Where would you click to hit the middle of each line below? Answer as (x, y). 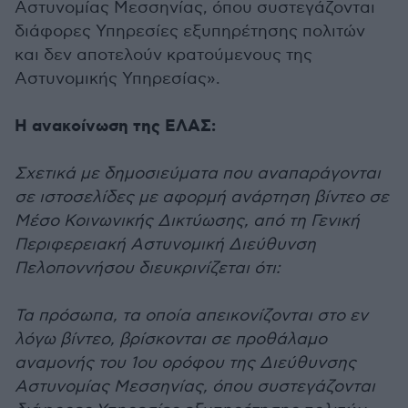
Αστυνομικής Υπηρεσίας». (119, 79)
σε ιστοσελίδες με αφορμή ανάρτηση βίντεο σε (202, 197)
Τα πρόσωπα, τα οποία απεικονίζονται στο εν (191, 316)
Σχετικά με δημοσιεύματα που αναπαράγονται (198, 173)
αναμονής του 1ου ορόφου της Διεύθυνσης (185, 363)
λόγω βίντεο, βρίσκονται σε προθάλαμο (171, 339)
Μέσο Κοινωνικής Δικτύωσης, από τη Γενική (187, 221)
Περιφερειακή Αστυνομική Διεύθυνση (165, 245)
